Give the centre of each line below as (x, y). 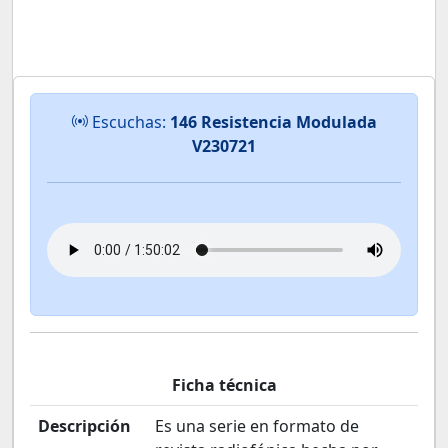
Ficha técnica (224, 385)
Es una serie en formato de (257, 426)
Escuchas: (128, 122)
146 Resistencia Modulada (273, 122)
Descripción (84, 426)
